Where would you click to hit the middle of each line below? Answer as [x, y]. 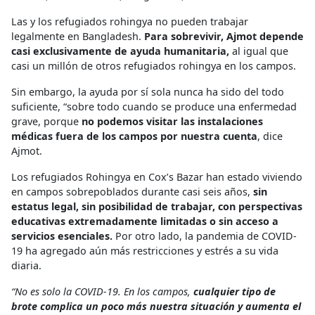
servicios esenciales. [62, 236]
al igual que [259, 51]
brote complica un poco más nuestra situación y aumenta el [156, 306]
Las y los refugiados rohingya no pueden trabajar [130, 21]
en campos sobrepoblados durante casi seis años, [132, 191]
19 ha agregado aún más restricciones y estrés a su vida [145, 250]
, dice [270, 136]
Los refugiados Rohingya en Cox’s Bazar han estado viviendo [157, 176]
